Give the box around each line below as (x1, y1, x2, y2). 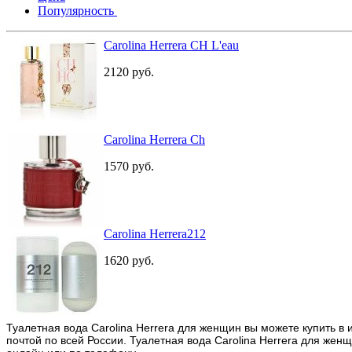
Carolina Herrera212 (104, 226, 206, 240)
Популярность (38, 3, 117, 17)
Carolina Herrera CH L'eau (104, 38, 239, 52)
